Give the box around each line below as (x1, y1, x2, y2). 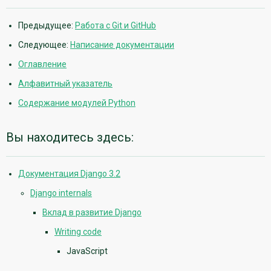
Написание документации (70, 39, 174, 50)
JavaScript (67, 246, 108, 256)
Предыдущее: (18, 20, 75, 30)
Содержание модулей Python (18, 97, 135, 108)
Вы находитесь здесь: (6, 129, 134, 145)
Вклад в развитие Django (42, 207, 142, 217)
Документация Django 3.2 (18, 168, 120, 178)
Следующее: (18, 39, 70, 50)
